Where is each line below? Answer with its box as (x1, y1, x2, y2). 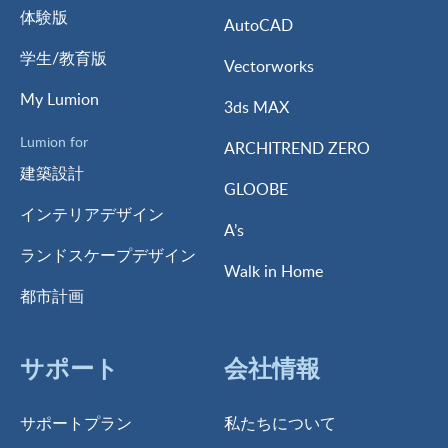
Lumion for (20, 131, 88, 151)
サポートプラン (20, 411, 132, 434)
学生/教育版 (20, 47, 107, 70)
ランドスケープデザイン (20, 243, 196, 266)
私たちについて (224, 411, 336, 434)
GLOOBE (224, 177, 288, 200)
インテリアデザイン (20, 202, 164, 225)
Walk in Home (224, 259, 323, 282)
